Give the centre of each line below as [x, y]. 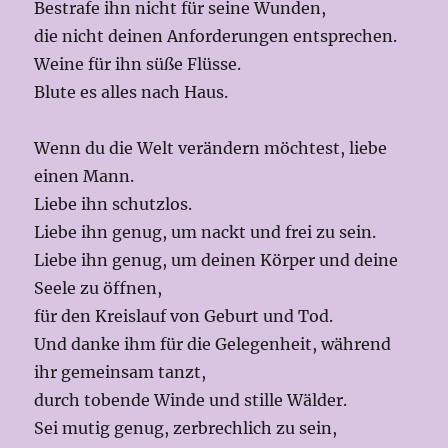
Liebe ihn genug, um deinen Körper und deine [216, 260]
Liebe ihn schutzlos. [113, 204]
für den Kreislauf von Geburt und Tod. [184, 316]
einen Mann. [84, 176]
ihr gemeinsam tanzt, [122, 372]
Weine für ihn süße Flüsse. [138, 64]
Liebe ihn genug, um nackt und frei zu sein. [205, 232]
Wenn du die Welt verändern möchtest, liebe [211, 148]
